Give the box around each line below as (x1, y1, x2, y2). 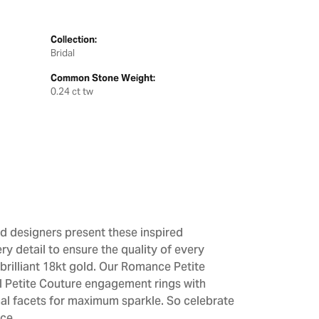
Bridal (51, 47, 75, 59)
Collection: (51, 33, 97, 46)
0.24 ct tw (51, 85, 93, 98)
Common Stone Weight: (51, 72, 155, 84)
